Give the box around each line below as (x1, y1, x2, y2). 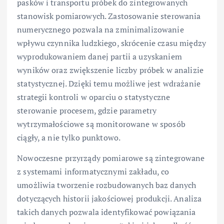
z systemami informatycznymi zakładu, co (17, 166, 169, 177)
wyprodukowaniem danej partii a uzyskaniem (17, 51, 182, 62)
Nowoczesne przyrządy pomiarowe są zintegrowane (17, 152, 205, 164)
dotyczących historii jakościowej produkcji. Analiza (17, 193, 202, 204)
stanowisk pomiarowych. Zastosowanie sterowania (17, 10, 201, 22)
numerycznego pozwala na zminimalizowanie (17, 24, 184, 35)
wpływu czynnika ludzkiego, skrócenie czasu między (17, 37, 206, 49)
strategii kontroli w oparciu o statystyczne (17, 91, 170, 103)
